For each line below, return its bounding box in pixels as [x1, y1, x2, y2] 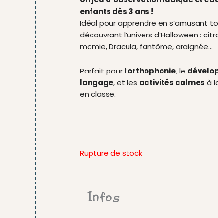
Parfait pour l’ [80, 65, 127, 76]
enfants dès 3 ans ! [80, 6, 153, 17]
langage [80, 77, 113, 88]
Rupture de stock [80, 148, 142, 159]
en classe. [80, 89, 116, 99]
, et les [113, 77, 139, 88]
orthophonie [127, 65, 176, 76]
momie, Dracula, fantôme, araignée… [80, 41, 213, 52]
